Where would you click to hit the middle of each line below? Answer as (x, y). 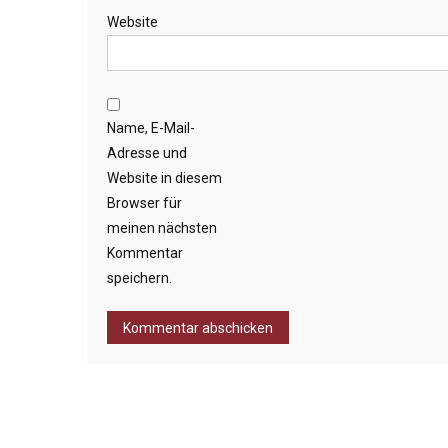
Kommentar (145, 252)
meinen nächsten (162, 227)
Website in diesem (164, 177)
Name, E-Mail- (151, 127)
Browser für (144, 202)
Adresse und (147, 152)
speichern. (139, 277)
